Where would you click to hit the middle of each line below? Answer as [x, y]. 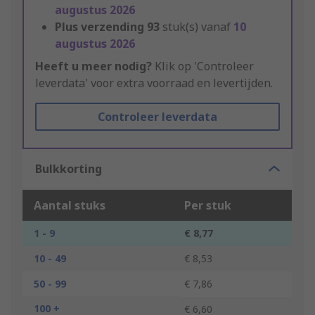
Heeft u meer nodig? [94, 66]
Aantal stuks [70, 206]
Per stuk [208, 206]
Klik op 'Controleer [203, 66]
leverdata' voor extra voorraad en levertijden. [154, 83]
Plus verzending [99, 27]
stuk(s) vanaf [198, 27]
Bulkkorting [69, 169]
